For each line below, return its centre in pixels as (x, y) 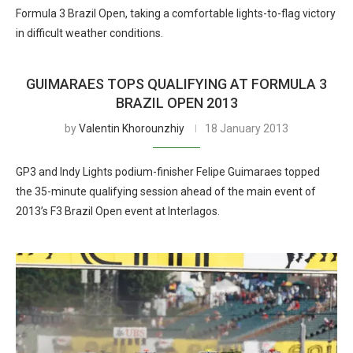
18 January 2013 (247, 128)
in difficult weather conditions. (89, 33)
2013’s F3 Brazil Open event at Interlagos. (118, 211)
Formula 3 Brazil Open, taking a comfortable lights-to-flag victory (176, 13)
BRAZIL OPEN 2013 (176, 103)
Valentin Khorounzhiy (132, 128)
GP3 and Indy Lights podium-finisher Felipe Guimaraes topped (168, 172)
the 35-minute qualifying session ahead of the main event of (166, 191)
